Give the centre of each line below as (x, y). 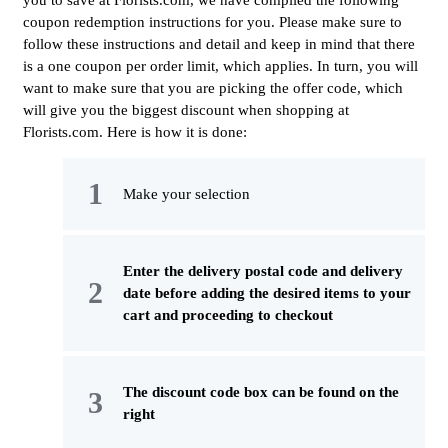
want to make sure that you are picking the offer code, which (213, 88)
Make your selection (186, 194)
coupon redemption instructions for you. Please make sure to (212, 22)
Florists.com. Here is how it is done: (135, 132)
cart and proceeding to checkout (228, 315)
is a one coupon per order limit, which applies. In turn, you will (220, 66)
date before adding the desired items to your (267, 293)
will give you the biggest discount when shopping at (186, 110)
